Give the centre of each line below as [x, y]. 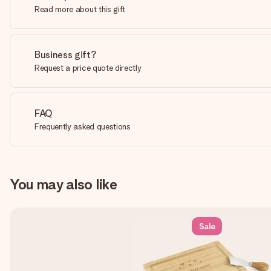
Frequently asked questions [83, 126]
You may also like [64, 184]
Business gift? [66, 55]
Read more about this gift [80, 9]
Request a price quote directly [88, 68]
